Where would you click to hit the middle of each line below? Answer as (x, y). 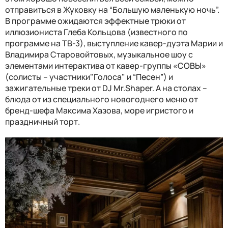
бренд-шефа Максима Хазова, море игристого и (99, 111)
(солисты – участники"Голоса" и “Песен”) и (89, 77)
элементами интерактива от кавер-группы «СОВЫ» (106, 66)
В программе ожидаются (54, 21)
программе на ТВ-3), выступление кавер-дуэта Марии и (114, 44)
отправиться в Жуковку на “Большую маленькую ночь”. (112, 10)
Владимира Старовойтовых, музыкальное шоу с (99, 55)
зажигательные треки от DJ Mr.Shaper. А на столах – (106, 88)
